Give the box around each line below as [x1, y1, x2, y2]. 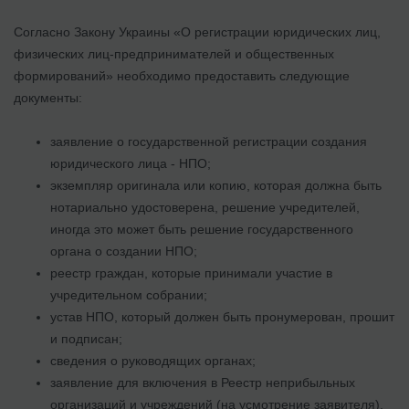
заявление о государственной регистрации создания [50, 133, 367, 149]
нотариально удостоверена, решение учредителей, [50, 199, 360, 215]
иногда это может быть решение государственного [50, 221, 353, 236]
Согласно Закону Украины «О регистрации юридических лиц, [14, 24, 381, 39]
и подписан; [50, 330, 122, 346]
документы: [14, 89, 82, 105]
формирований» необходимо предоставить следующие [14, 68, 350, 83]
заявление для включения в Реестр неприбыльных [50, 374, 355, 390]
